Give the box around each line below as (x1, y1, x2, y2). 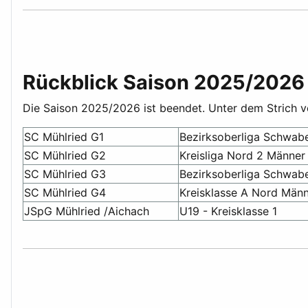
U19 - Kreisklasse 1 (179, 204, 277, 219)
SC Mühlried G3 (24, 167, 106, 181)
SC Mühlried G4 (24, 186, 106, 200)
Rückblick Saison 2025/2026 (23, 70, 305, 95)
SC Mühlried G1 (24, 130, 104, 144)
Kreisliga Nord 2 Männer (179, 148, 305, 163)
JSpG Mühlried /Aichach (24, 204, 149, 219)
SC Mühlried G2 (24, 148, 106, 163)
